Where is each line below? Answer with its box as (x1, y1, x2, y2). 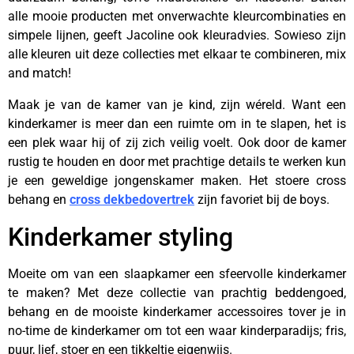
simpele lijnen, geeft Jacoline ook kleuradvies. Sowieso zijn (8, 28, 346, 43)
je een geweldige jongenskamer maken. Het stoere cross (8, 173, 346, 188)
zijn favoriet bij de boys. (194, 192, 330, 207)
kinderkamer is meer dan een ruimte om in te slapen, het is (8, 116, 346, 131)
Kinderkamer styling (8, 222, 233, 252)
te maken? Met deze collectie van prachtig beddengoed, (8, 285, 346, 300)
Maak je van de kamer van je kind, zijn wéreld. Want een (8, 97, 346, 112)
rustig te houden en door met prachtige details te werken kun (8, 154, 346, 169)
